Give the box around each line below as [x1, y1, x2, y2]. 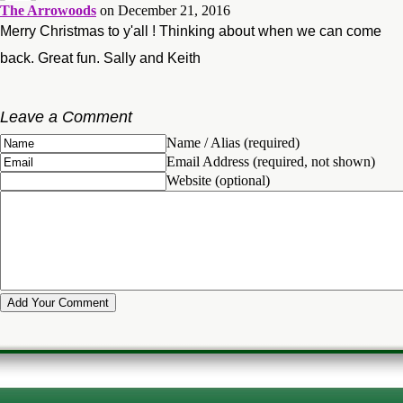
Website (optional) [166, 172, 270, 188]
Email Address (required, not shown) [166, 153, 375, 169]
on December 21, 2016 [100, 2, 230, 18]
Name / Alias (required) [166, 134, 300, 150]
